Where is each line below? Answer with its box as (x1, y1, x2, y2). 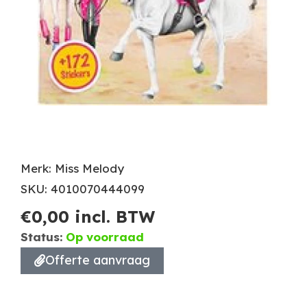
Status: (21, 229, 62, 244)
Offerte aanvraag (45, 251, 150, 268)
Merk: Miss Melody (21, 160, 124, 175)
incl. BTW (69, 206, 155, 227)
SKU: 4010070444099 (21, 181, 145, 196)
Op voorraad (66, 229, 144, 244)
